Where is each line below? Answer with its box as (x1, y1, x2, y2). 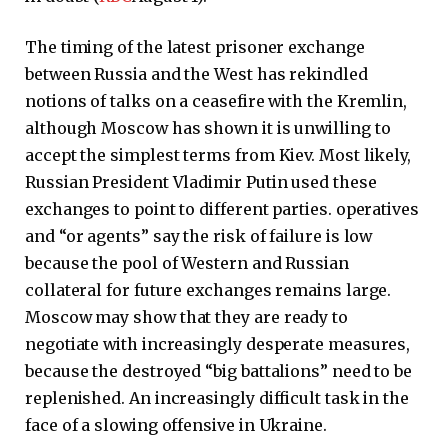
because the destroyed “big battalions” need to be (25, 361, 413, 382)
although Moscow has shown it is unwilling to (25, 118, 391, 139)
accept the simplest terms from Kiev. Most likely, (25, 145, 412, 166)
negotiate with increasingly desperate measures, (25, 334, 411, 355)
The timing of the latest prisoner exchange (25, 37, 365, 58)
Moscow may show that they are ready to (25, 307, 348, 328)
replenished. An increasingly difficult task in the (25, 388, 410, 409)
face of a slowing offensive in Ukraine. (25, 415, 327, 436)
